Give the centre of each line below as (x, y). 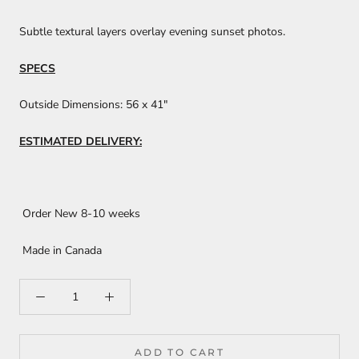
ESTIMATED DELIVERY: (81, 141)
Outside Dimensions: (71, 105)
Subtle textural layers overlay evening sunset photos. (152, 32)
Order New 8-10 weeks (83, 214)
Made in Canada (64, 250)
